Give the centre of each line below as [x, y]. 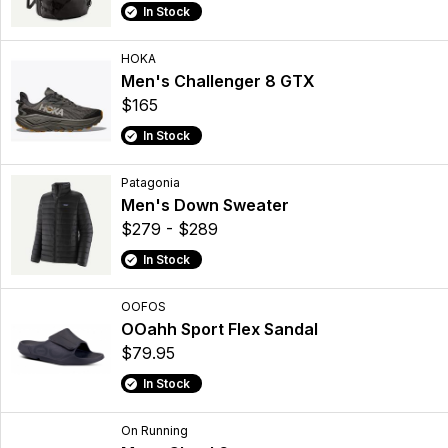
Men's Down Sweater [205, 205]
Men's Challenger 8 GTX [218, 81]
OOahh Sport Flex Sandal [219, 329]
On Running [154, 431]
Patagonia [150, 183]
